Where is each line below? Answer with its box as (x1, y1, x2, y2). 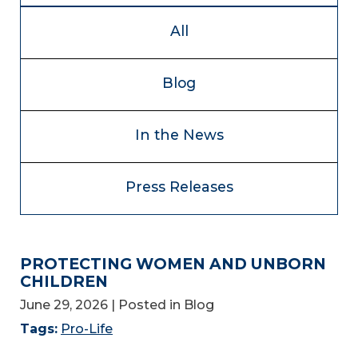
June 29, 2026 (20, 296, 108, 312)
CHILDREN (20, 272, 108, 291)
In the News (134, 126, 224, 143)
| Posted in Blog (111, 296, 214, 312)
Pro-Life (61, 320, 113, 336)
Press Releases (125, 178, 233, 195)
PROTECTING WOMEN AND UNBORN (20, 254, 326, 273)
